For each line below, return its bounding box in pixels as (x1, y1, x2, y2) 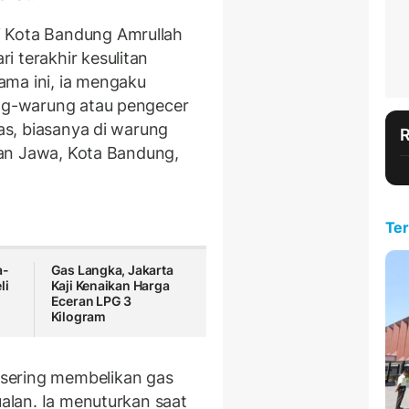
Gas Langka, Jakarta (50, 262, 173, 278)
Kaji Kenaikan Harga (50, 278, 170, 294)
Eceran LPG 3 (50, 293, 132, 309)
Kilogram (50, 309, 106, 325)
